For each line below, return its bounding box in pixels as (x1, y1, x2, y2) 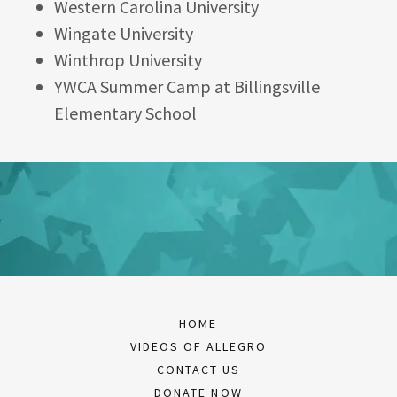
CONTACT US (156, 362, 241, 378)
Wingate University (53, 22, 197, 44)
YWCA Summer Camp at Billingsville (53, 75, 320, 97)
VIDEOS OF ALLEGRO (129, 339, 268, 354)
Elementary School (53, 102, 200, 124)
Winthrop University (53, 49, 202, 71)
